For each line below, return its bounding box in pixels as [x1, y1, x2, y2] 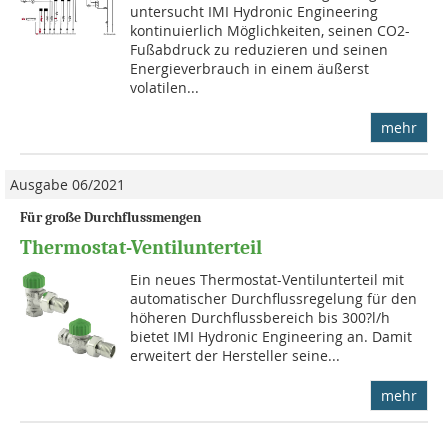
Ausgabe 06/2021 [10, 174, 125, 194]
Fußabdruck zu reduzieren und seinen [130, 39, 389, 59]
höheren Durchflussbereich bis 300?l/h [130, 307, 391, 327]
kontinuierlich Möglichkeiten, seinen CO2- [130, 20, 411, 40]
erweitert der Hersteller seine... [130, 345, 341, 365]
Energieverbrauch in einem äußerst [130, 58, 370, 78]
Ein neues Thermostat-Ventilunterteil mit [130, 269, 405, 289]
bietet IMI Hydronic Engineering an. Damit [130, 326, 413, 346]
